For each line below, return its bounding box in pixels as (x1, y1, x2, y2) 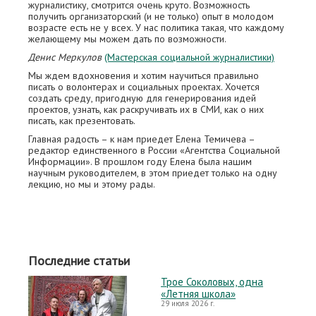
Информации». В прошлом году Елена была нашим (28, 155, 252, 168)
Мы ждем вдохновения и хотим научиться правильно (28, 69, 259, 82)
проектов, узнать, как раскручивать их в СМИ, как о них (28, 103, 264, 116)
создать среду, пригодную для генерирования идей (28, 92, 256, 104)
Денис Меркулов (28, 51, 102, 63)
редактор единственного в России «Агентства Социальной (28, 144, 280, 157)
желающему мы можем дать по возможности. (28, 32, 226, 45)
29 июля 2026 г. (161, 298, 214, 308)
